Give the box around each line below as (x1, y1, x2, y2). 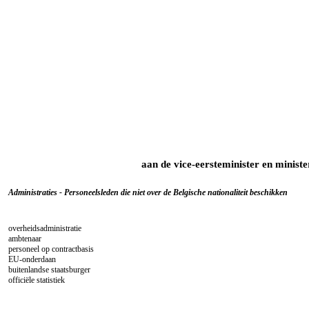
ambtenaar (8, 233, 41, 243)
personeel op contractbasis (8, 243, 94, 254)
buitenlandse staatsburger (8, 264, 90, 275)
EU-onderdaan (8, 254, 56, 264)
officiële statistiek (8, 275, 65, 285)
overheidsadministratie (8, 223, 81, 233)
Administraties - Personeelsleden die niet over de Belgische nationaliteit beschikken (8, 187, 288, 197)
